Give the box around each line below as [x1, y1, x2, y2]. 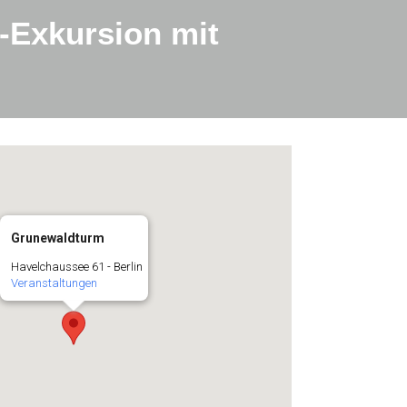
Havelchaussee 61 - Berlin [10, 260, 143, 274]
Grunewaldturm [10, 231, 104, 246]
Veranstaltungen [10, 276, 97, 291]
